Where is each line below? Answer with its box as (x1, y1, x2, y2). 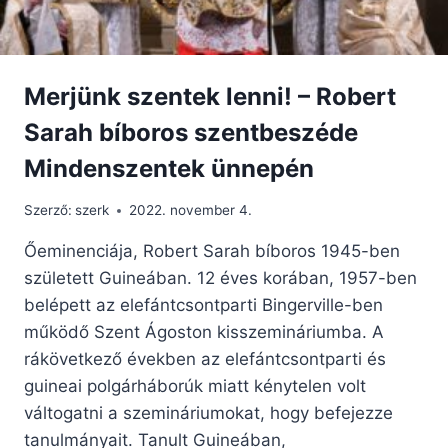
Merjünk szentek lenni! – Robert (24, 81, 396, 111)
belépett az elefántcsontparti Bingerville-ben (24, 295, 383, 316)
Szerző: (24, 202, 72, 219)
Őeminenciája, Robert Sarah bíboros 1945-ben (24, 241, 400, 262)
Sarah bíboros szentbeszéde (24, 117, 358, 147)
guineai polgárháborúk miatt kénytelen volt (24, 376, 366, 397)
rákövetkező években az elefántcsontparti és (24, 349, 386, 370)
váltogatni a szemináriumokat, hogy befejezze (24, 403, 393, 424)
